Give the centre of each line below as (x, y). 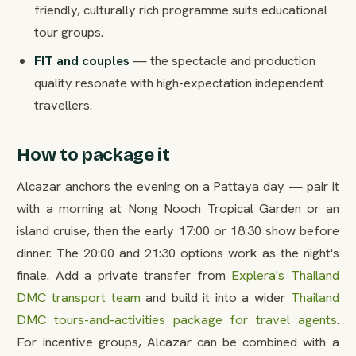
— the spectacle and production (222, 60)
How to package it (93, 155)
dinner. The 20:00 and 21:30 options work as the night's (178, 252)
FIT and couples (81, 60)
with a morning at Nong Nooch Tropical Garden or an (178, 208)
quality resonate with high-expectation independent (179, 82)
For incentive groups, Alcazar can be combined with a (178, 341)
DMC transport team (79, 297)
